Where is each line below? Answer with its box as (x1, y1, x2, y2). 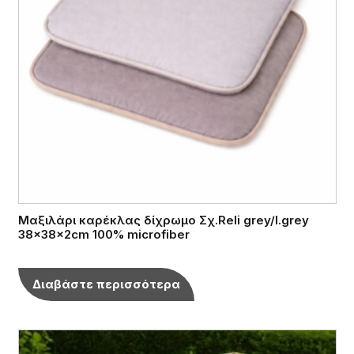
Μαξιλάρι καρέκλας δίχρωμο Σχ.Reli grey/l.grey (17, 212, 309, 228)
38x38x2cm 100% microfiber (17, 226, 190, 242)
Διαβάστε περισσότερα (32, 276, 180, 292)
